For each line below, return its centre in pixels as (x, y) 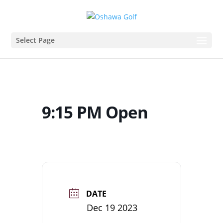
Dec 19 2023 (112, 207)
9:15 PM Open (95, 112)
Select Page (36, 40)
